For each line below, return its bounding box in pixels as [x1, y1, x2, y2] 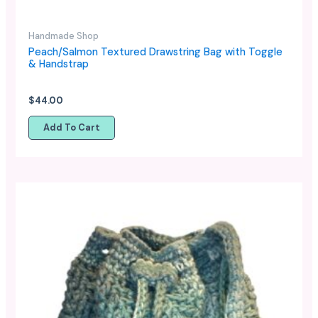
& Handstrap [28, 57, 89, 71]
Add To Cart [43, 121, 100, 133]
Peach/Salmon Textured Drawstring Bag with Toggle [28, 45, 283, 59]
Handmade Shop [28, 30, 99, 42]
